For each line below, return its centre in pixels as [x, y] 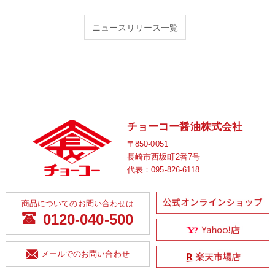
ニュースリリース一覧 [135, 27]
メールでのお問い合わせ [85, 254]
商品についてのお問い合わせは [78, 204]
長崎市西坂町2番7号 [163, 157]
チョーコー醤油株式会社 [185, 127]
